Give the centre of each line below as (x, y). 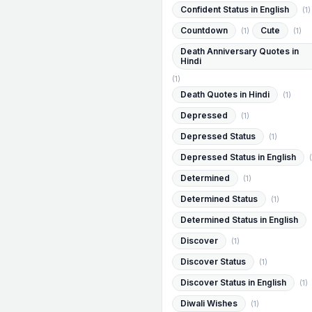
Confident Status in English (235, 9)
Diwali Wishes (209, 303)
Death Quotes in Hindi (225, 94)
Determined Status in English (239, 220)
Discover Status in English (233, 282)
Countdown (204, 30)
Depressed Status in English (238, 157)
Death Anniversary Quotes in (240, 51)
